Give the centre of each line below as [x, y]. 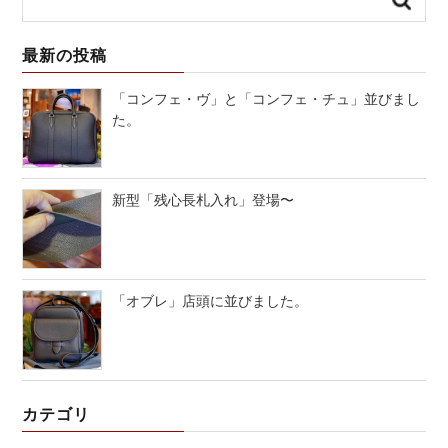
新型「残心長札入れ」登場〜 [203, 198]
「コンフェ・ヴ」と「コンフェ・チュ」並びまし [266, 97]
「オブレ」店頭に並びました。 [210, 299]
